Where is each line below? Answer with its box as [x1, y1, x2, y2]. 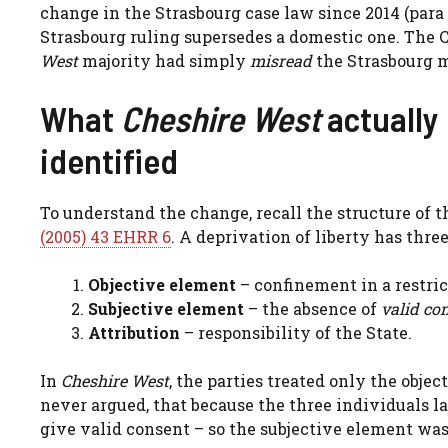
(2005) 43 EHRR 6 [40, 225, 171, 247]
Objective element [88, 273, 236, 295]
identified [40, 138, 178, 181]
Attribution [88, 321, 180, 343]
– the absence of [244, 297, 381, 319]
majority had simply [78, 49, 250, 71]
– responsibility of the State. [180, 321, 412, 343]
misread [250, 49, 312, 71]
